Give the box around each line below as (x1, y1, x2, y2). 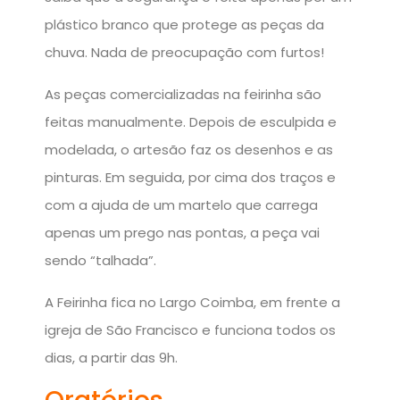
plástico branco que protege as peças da (45, 14, 324, 34)
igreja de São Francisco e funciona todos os (45, 320, 336, 339)
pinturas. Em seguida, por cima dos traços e (45, 167, 336, 187)
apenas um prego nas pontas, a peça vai (45, 222, 320, 242)
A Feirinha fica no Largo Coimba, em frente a (45, 292, 340, 312)
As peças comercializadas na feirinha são (45, 84, 321, 104)
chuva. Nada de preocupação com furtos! (45, 42, 324, 62)
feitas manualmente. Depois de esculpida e (45, 112, 337, 131)
